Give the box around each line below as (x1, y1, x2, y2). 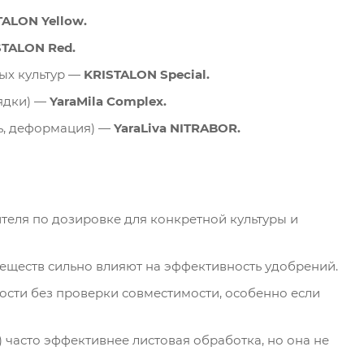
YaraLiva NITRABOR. (114, 119, 240, 136)
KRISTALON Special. (84, 66, 210, 82)
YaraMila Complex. (50, 93, 167, 109)
